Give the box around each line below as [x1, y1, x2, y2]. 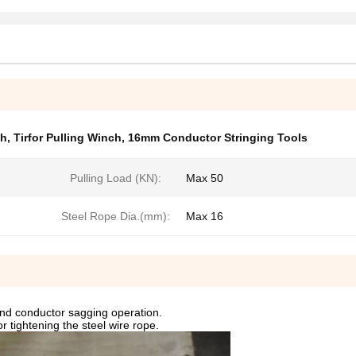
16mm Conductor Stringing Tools [128, 131, 308, 144]
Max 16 [186, 210, 223, 222]
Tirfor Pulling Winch [14, 131, 122, 144]
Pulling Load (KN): [69, 172, 161, 184]
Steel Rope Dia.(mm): [60, 210, 170, 222]
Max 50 [186, 172, 223, 184]
